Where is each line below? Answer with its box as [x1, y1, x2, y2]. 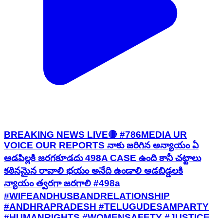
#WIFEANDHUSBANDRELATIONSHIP [4, 191, 170, 201]
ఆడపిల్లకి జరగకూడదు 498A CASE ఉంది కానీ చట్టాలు [4, 153, 201, 163]
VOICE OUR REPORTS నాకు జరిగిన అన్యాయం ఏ [4, 140, 199, 151]
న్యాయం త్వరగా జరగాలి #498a [4, 178, 120, 189]
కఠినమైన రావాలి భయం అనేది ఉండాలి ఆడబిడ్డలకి [4, 165, 183, 176]
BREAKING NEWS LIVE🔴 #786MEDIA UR [4, 129, 187, 140]
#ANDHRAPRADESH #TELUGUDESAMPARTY [4, 201, 209, 212]
